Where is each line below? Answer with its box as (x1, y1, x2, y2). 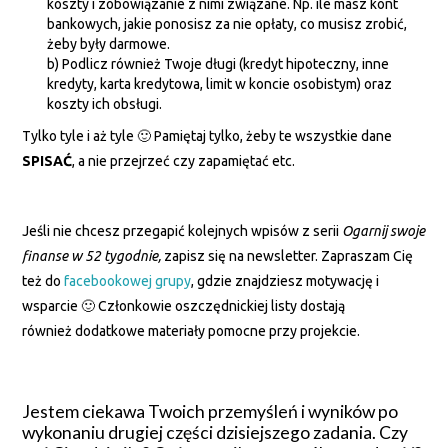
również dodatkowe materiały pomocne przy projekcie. (22, 323, 361, 340)
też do (22, 273, 65, 290)
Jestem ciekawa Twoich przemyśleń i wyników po (22, 401, 399, 423)
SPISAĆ (22, 153, 73, 170)
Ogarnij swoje (342, 223, 426, 240)
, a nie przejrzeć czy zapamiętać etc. (72, 153, 296, 170)
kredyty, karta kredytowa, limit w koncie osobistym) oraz (47, 75, 393, 92)
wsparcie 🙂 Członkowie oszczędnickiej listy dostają (22, 298, 346, 315)
